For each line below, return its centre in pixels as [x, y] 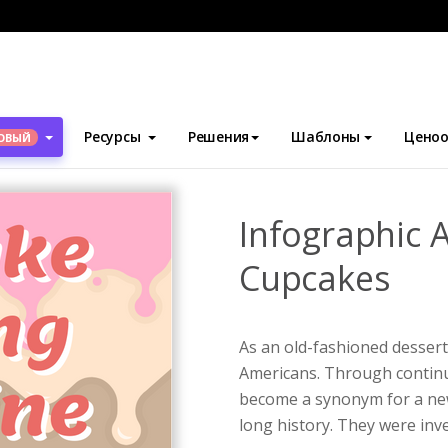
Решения [219, 136]
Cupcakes [315, 278]
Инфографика [108, 120]
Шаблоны [326, 136]
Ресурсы [112, 136]
